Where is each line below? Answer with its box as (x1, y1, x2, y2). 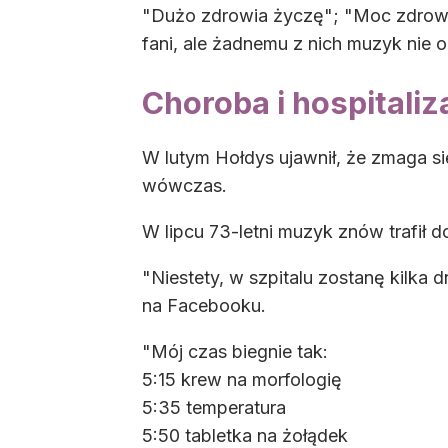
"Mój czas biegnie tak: (142, 341, 328, 363)
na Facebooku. (142, 295, 266, 317)
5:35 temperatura (142, 397, 286, 419)
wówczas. (142, 175, 227, 197)
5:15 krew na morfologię (142, 369, 342, 391)
